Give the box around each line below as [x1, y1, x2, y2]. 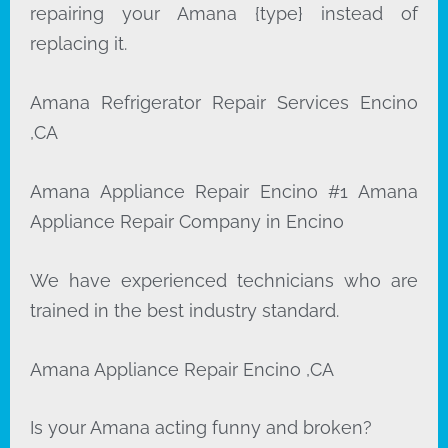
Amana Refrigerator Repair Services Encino [30, 92, 418, 114]
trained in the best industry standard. [30, 299, 339, 321]
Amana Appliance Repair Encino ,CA [30, 358, 334, 380]
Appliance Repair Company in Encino [30, 211, 349, 233]
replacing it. [30, 33, 127, 55]
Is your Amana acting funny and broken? [30, 417, 372, 439]
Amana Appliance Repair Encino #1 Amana [30, 181, 418, 203]
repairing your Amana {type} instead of [30, 3, 418, 25]
